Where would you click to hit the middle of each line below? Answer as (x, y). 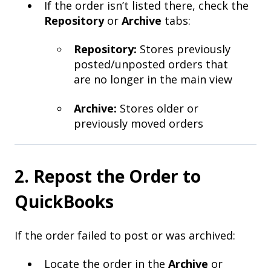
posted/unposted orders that (151, 64)
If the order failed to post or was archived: (125, 235)
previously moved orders (139, 123)
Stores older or (158, 108)
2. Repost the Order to (108, 176)
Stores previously (184, 49)
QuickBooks (64, 202)
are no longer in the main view (153, 80)
